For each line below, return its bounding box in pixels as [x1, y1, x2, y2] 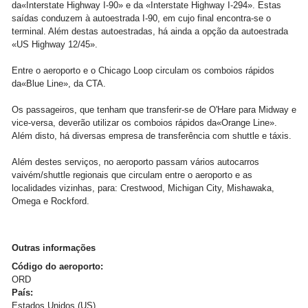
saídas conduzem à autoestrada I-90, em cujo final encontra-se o [12, 13, 271, 23]
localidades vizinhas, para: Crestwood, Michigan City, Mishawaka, [12, 183, 274, 193]
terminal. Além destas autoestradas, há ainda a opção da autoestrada [12, 26, 288, 36]
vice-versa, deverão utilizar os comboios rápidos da [12, 118, 217, 128]
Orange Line [221, 118, 269, 128]
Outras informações [12, 243, 96, 253]
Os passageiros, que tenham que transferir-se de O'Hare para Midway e [12, 104, 296, 115]
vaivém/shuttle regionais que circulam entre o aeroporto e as [12, 170, 252, 180]
